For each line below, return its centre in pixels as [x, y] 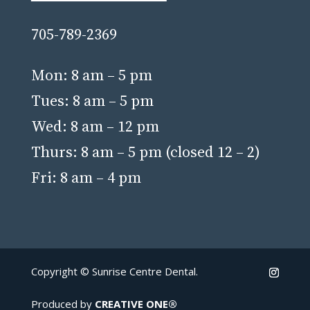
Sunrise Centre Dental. [145, 272]
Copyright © [61, 272]
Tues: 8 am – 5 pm [92, 101]
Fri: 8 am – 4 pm [86, 177]
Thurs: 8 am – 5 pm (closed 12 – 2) [145, 152]
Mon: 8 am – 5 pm [91, 75]
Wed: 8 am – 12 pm [95, 126]
